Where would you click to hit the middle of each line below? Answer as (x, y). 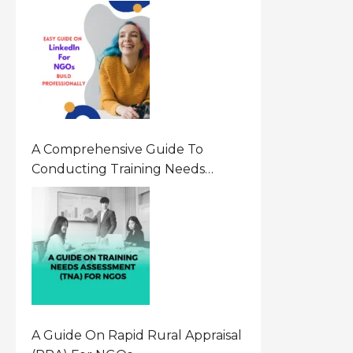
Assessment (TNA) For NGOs (121, 189)
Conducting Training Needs (119, 169)
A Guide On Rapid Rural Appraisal (137, 335)
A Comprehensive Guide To (118, 149)
